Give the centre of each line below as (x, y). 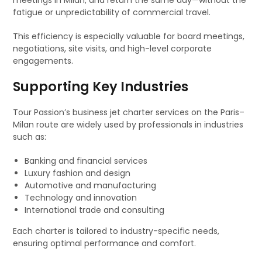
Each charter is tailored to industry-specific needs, (116, 231)
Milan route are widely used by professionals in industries (128, 125)
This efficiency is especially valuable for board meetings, (129, 36)
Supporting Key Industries (101, 87)
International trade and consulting (95, 210)
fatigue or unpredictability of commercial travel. (112, 12)
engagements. (43, 61)
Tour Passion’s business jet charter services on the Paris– (129, 112)
